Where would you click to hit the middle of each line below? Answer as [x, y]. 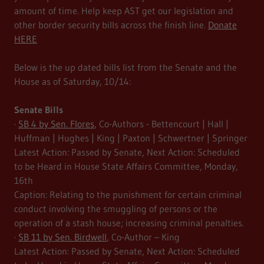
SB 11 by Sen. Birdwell [62, 237]
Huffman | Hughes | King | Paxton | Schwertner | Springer [131, 138]
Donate [222, 25]
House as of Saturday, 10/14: [74, 82]
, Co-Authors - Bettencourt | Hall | [161, 124]
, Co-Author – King [143, 237]
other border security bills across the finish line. [111, 25]
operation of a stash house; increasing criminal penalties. [129, 223]
